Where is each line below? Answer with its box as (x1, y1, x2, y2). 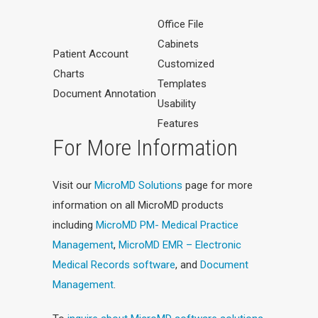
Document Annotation (53, 87, 156, 100)
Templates (158, 77, 207, 90)
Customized (158, 57, 214, 70)
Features (158, 117, 199, 130)
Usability (158, 97, 196, 110)
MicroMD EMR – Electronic (119, 238, 241, 251)
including (53, 219, 96, 231)
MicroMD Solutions (94, 179, 182, 192)
